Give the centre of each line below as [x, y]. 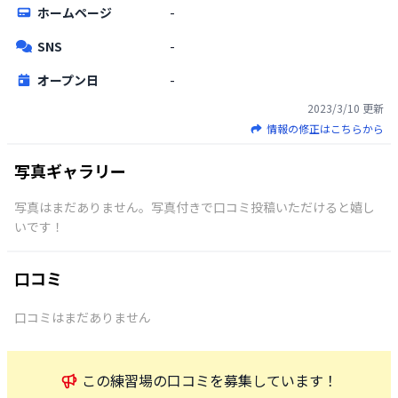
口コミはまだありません [83, 317]
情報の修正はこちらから [325, 128]
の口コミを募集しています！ [245, 380]
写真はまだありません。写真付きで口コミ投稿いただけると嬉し [195, 207]
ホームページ [74, 12]
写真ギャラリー [70, 170]
